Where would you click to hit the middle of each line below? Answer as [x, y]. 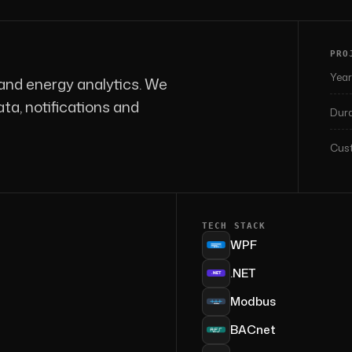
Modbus [253, 302]
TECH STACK [234, 225]
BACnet [253, 330]
